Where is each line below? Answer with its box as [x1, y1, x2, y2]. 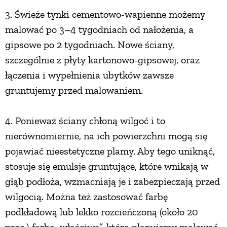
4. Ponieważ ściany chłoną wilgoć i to [5, 114, 165, 127]
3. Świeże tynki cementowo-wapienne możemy [5, 8, 205, 20]
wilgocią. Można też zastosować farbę [5, 190, 168, 203]
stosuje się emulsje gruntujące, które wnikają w [5, 160, 208, 172]
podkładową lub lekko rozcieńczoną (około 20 [5, 205, 198, 218]
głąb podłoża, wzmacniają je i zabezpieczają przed [5, 175, 220, 187]
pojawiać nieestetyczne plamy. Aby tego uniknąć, [5, 144, 215, 157]
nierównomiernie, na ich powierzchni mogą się [5, 129, 207, 142]
